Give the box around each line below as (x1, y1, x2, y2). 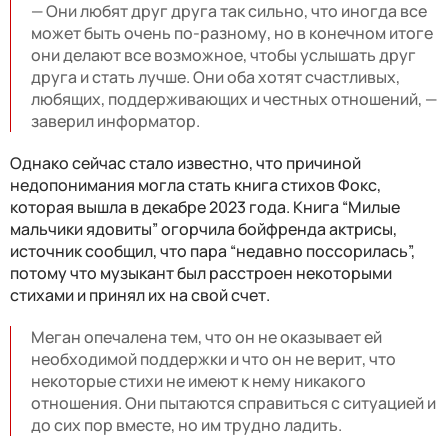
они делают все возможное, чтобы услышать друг (31, 43, 416, 66)
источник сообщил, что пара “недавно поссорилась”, (10, 239, 415, 262)
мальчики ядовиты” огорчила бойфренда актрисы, (10, 217, 397, 240)
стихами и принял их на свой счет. (10, 283, 270, 306)
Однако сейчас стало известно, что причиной (10, 151, 361, 174)
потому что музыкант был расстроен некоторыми (10, 261, 392, 284)
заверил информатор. (31, 109, 200, 132)
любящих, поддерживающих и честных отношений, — (31, 87, 437, 110)
